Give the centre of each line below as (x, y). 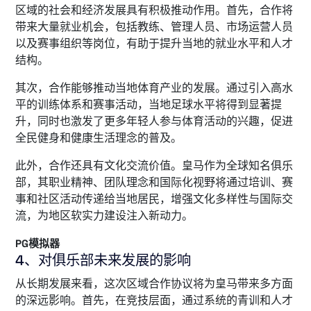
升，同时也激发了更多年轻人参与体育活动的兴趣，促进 (154, 121)
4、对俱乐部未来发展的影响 (103, 260)
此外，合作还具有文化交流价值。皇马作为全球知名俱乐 (154, 166)
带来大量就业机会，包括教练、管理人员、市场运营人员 (154, 27)
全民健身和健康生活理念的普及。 (99, 138)
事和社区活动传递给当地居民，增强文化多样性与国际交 (154, 199)
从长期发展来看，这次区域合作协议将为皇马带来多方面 (154, 284)
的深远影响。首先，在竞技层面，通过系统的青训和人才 (154, 300)
